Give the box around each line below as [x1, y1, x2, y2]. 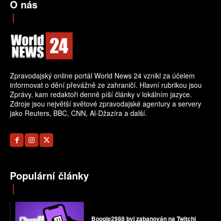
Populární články [10, 168, 89, 183]
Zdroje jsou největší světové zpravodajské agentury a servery [10, 99, 201, 109]
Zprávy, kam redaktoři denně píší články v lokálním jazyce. [10, 89, 192, 100]
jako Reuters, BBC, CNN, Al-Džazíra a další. [10, 108, 147, 118]
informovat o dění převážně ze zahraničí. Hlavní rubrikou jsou [10, 80, 202, 90]
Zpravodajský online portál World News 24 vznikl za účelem [10, 71, 195, 81]
